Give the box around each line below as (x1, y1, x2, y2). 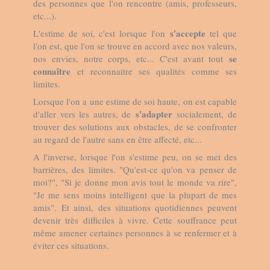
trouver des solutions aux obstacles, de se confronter (33, 121, 237, 133)
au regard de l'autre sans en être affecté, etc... (33, 133, 202, 145)
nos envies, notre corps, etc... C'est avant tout (33, 52, 229, 64)
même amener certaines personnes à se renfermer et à (33, 227, 237, 239)
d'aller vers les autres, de (33, 108, 136, 120)
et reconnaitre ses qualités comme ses (71, 65, 237, 77)
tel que (205, 27, 237, 39)
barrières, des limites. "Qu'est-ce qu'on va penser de (33, 163, 237, 175)
